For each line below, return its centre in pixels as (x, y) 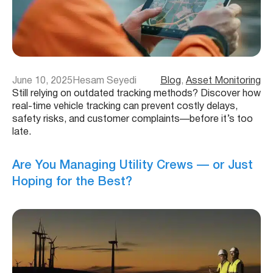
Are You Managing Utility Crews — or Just (133, 166)
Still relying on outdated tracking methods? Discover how (136, 94)
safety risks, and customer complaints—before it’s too (133, 119)
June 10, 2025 (42, 81)
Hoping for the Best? (72, 183)
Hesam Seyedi (105, 81)
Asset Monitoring (223, 81)
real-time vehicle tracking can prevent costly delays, (125, 107)
